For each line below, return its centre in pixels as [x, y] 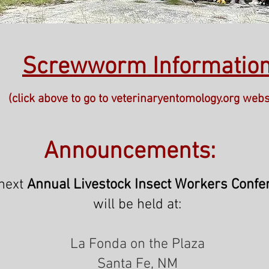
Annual [50, 185]
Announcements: [130, 152]
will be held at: [137, 205]
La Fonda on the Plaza [137, 244]
